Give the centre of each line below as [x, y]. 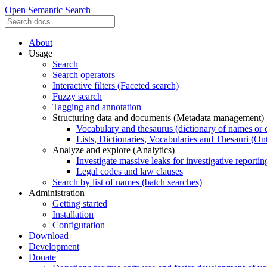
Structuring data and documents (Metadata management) [158, 118]
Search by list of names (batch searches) [127, 182]
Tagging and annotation [97, 107]
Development [54, 246]
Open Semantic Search [48, 10]
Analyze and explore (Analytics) [114, 150]
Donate [42, 257]
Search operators [84, 75]
